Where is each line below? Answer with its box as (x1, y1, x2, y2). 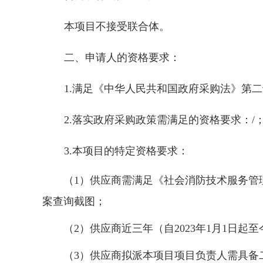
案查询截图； (42, 195, 106, 207)
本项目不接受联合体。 (64, 21, 170, 32)
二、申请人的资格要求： (64, 52, 180, 63)
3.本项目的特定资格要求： (64, 145, 188, 157)
